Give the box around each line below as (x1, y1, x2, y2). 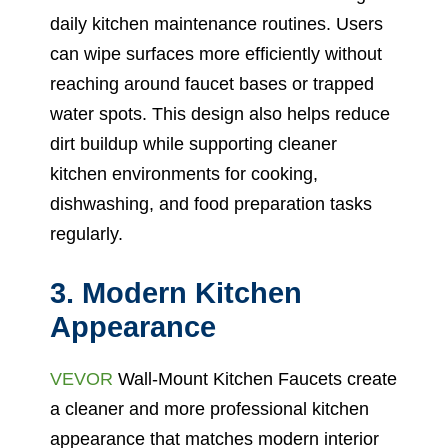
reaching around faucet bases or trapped (50, 73, 374, 94)
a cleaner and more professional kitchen (50, 398, 369, 419)
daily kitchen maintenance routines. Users (50, 13, 383, 34)
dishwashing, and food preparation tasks (50, 193, 372, 214)
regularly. (50, 223, 123, 244)
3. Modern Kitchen (50, 276, 302, 309)
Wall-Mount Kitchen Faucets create (113, 368, 397, 389)
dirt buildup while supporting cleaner (50, 133, 337, 154)
